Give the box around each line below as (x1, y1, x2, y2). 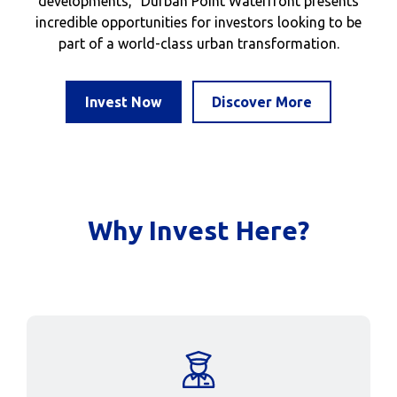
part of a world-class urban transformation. (58, 35, 339, 51)
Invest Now (85, 94, 162, 110)
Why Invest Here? (88, 215, 309, 245)
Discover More (212, 94, 312, 110)
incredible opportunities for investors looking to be (35, 14, 362, 30)
